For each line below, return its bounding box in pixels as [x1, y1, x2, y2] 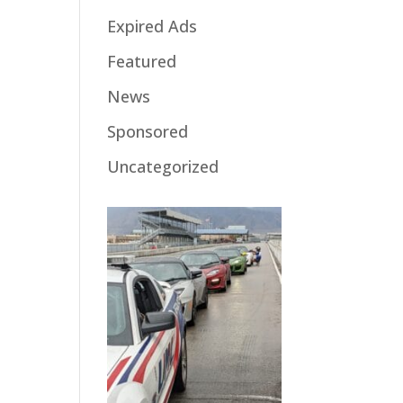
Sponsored [107, 120, 189, 142]
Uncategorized [107, 155, 219, 177]
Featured [107, 49, 177, 72]
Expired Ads [107, 14, 198, 37]
